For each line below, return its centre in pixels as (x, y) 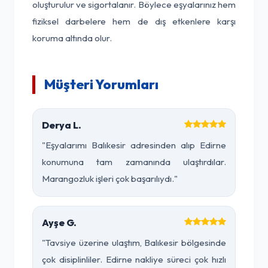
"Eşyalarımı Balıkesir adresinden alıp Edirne (134, 145)
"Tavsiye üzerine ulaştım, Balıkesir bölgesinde (134, 243)
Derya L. (62, 125)
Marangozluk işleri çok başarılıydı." (110, 179)
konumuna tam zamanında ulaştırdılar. (134, 162)
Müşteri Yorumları (101, 84)
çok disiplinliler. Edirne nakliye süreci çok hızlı (134, 259)
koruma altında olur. (72, 38)
